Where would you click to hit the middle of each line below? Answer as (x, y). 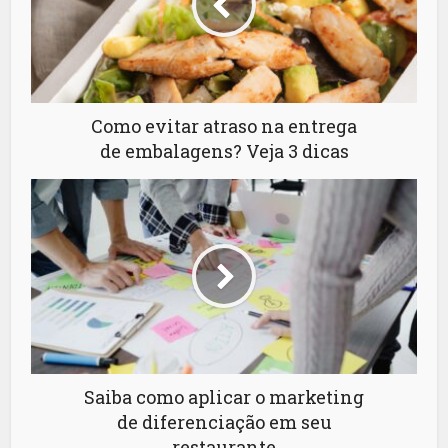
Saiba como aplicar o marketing (224, 396)
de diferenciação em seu (224, 421)
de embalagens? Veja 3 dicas (224, 150)
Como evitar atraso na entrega (224, 125)
